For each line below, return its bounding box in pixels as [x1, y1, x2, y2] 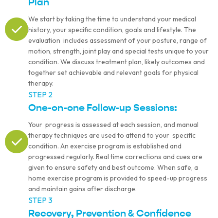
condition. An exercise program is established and [28, 142, 182, 151]
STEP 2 [28, 90, 53, 100]
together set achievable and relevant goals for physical [28, 68, 199, 77]
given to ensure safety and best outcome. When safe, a [28, 163, 198, 172]
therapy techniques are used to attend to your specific [28, 131, 196, 140]
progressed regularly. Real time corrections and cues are [28, 152, 202, 162]
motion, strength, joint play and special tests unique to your [28, 47, 209, 56]
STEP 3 [28, 195, 53, 205]
